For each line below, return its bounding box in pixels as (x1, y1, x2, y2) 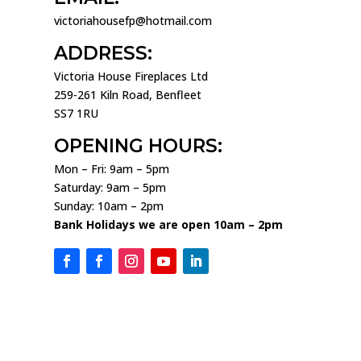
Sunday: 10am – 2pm (54, 198, 164, 214)
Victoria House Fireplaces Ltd (54, 68, 209, 85)
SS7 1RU (54, 106, 99, 122)
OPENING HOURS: (54, 135, 223, 158)
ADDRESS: (54, 42, 153, 65)
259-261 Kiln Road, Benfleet (54, 87, 202, 103)
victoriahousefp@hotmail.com (54, 13, 213, 28)
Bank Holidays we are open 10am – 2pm (54, 217, 284, 233)
